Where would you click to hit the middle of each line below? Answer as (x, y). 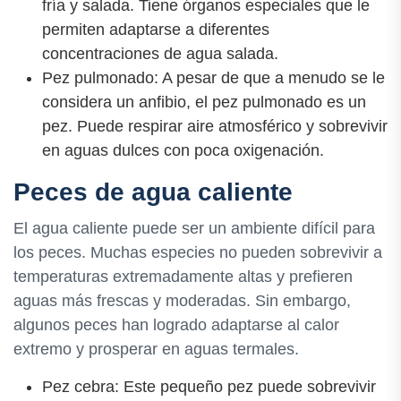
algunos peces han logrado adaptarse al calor (176, 324)
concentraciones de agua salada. (160, 53)
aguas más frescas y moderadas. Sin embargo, (182, 300)
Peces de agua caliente (153, 192)
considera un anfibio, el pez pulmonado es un (204, 102)
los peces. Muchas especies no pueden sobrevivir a (198, 252)
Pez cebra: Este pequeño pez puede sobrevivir (209, 386)
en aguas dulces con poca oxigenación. (183, 150)
